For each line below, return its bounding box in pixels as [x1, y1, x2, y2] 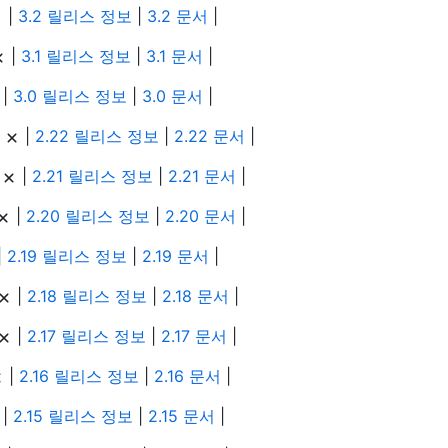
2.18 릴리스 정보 [27, 286, 147, 307]
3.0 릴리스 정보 [13, 86, 127, 107]
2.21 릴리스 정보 [32, 166, 153, 187]
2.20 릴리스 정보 [26, 206, 150, 227]
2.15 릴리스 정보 [13, 406, 133, 427]
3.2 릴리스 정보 [18, 6, 132, 27]
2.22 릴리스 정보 [35, 126, 159, 147]
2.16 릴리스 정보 [19, 366, 139, 387]
